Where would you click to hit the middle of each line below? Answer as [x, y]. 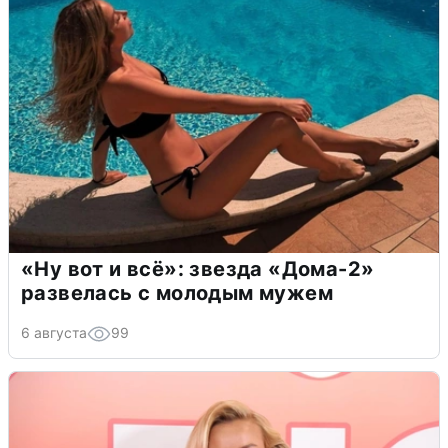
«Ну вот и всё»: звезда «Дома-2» [198, 269]
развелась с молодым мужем [177, 293]
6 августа [54, 333]
